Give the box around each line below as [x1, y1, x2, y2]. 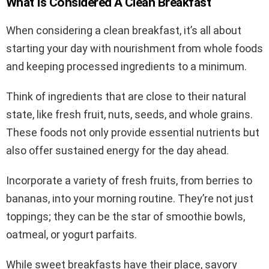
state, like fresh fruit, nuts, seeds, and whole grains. [6, 108, 253, 121]
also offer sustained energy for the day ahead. [6, 144, 229, 157]
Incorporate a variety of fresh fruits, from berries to [6, 174, 252, 187]
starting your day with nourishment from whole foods [6, 42, 263, 55]
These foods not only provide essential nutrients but [6, 126, 259, 139]
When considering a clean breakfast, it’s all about [6, 24, 241, 37]
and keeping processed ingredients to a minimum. [6, 60, 247, 73]
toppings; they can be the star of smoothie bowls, [6, 210, 245, 223]
